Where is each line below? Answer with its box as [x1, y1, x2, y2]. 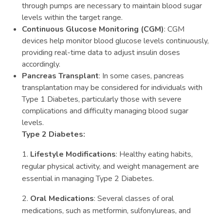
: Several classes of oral [94, 193, 174, 204]
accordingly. [22, 59, 60, 70]
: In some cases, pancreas [99, 71, 184, 81]
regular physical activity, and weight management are [22, 161, 199, 172]
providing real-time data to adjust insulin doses [22, 47, 180, 58]
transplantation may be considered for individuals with [22, 82, 202, 93]
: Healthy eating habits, [116, 149, 193, 160]
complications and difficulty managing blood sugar [22, 106, 188, 116]
